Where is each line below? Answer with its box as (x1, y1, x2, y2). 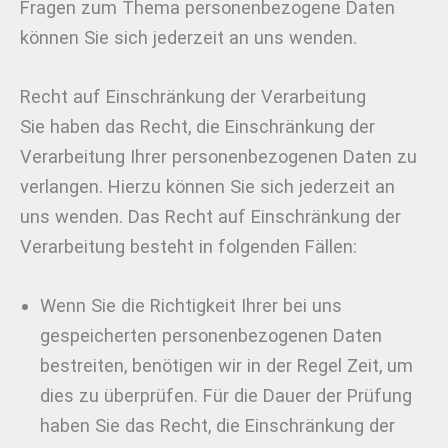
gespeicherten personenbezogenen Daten (40, 325, 382, 347)
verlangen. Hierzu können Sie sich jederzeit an (20, 176, 395, 198)
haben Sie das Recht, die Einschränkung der (40, 415, 395, 437)
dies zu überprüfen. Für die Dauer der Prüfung (40, 385, 412, 407)
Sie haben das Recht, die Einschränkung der (20, 116, 375, 138)
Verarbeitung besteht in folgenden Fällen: (20, 236, 357, 258)
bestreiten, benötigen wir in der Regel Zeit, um (40, 355, 413, 377)
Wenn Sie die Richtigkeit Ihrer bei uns (40, 295, 342, 317)
